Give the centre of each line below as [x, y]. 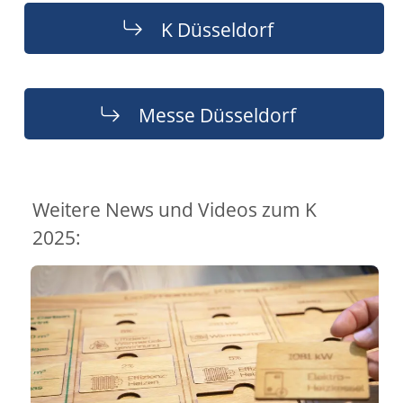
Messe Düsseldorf [217, 114]
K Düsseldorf [217, 29]
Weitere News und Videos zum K [174, 209]
